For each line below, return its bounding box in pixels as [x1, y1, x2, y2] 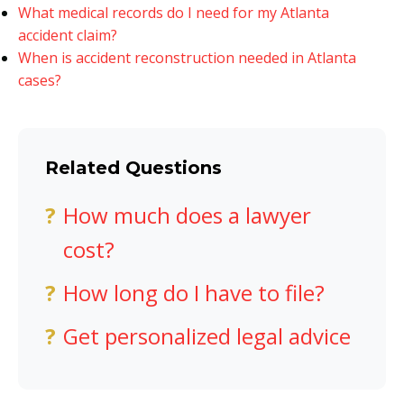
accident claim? [18, 25, 117, 46]
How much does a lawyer [63, 200, 311, 231]
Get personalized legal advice [63, 321, 351, 352]
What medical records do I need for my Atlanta [18, 3, 329, 23]
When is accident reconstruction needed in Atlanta [18, 48, 356, 69]
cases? [18, 70, 61, 91]
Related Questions [45, 157, 222, 179]
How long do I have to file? [63, 278, 325, 308]
